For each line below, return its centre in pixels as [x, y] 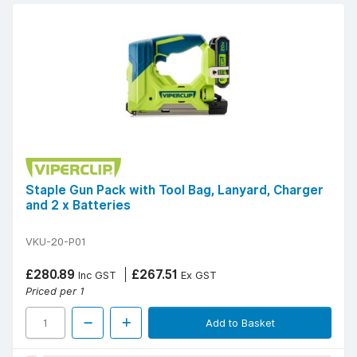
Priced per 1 [55, 290]
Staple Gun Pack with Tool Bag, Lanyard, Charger [175, 190]
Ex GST [197, 275]
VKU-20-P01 [56, 241]
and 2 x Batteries [78, 205]
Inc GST [96, 275]
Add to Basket [240, 322]
